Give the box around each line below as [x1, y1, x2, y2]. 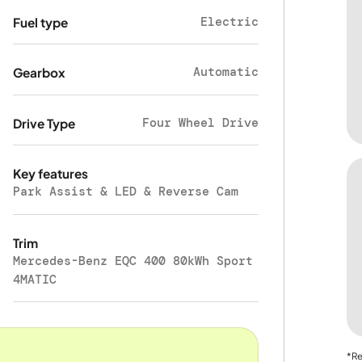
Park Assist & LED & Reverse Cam [13, 183, 239, 200]
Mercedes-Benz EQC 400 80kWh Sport [13, 252, 254, 269]
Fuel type [13, 14, 69, 30]
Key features [13, 166, 89, 182]
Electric [200, 13, 259, 30]
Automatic [193, 64, 259, 81]
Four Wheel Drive [142, 114, 259, 131]
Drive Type [13, 115, 76, 131]
